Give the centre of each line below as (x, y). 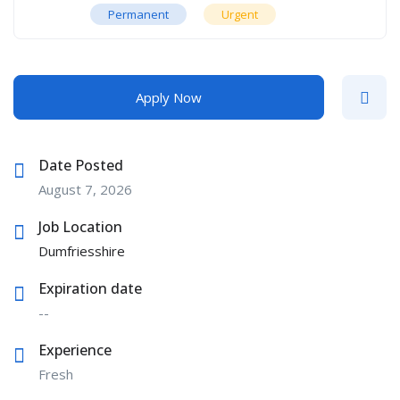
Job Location (80, 226)
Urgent (240, 14)
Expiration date (90, 288)
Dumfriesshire (82, 250)
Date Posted (81, 165)
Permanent (138, 14)
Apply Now (169, 97)
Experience (75, 350)
